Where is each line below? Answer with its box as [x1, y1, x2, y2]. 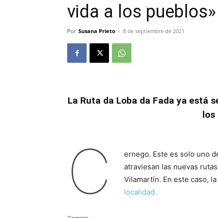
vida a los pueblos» [67, 1, 216, 22]
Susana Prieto [78, 27, 115, 35]
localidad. [124, 187, 157, 197]
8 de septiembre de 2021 [123, 27, 184, 35]
